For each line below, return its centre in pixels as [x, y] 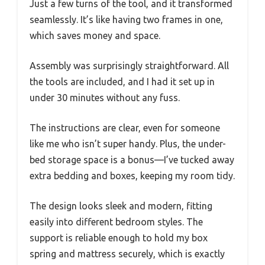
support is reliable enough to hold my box [119, 237]
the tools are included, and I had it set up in [122, 81]
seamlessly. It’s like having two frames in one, [126, 19]
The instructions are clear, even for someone [125, 127]
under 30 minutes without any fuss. [105, 97]
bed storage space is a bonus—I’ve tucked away [132, 159]
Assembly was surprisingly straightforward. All [129, 65]
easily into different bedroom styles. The [116, 222]
